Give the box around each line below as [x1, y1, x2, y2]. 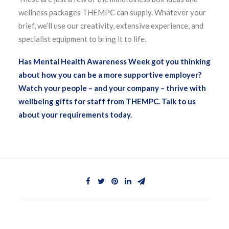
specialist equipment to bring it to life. [18, 34, 146, 43]
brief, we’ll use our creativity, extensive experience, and [18, 21, 203, 30]
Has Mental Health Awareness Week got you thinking [18, 57, 211, 66]
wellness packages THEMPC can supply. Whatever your [18, 8, 206, 17]
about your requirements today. [18, 110, 132, 119]
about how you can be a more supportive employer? [18, 70, 201, 79]
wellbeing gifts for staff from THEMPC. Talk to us [18, 97, 196, 106]
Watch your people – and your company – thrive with [18, 83, 206, 93]
